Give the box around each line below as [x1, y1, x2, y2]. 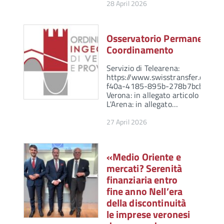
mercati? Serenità [106, 160, 182, 176]
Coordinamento [106, 42, 174, 58]
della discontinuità [106, 195, 186, 211]
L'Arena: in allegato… [106, 98, 178, 110]
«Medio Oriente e [106, 149, 181, 165]
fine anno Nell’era [106, 183, 183, 199]
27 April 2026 [106, 116, 147, 127]
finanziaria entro [106, 172, 177, 188]
